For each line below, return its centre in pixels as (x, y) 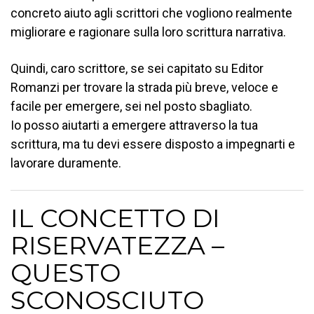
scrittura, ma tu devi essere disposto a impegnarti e (153, 144)
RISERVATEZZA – (117, 245)
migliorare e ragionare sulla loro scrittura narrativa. (148, 32)
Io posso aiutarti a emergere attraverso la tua (134, 125)
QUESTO (66, 272)
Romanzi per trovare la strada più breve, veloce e (144, 87)
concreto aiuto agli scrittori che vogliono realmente (151, 13)
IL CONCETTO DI (115, 218)
